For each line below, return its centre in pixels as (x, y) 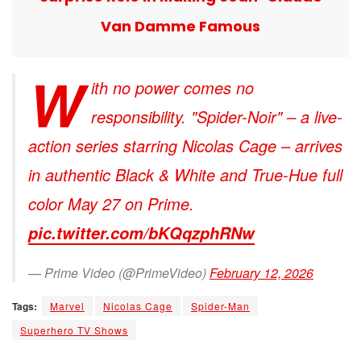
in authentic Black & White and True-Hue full (185, 174)
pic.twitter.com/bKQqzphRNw (141, 232)
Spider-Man (220, 305)
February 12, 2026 (261, 272)
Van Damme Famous (180, 26)
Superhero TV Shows (74, 330)
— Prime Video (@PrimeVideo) (119, 272)
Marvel (67, 305)
